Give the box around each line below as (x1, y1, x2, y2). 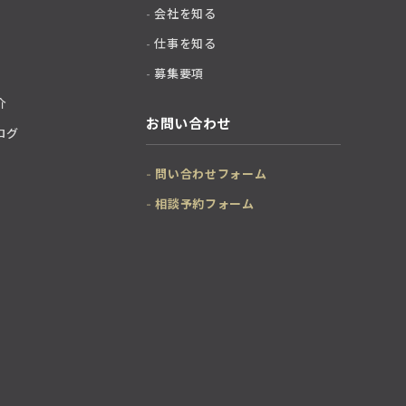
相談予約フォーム (155, 195, 255, 213)
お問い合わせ (146, 113, 231, 133)
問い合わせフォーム (155, 165, 267, 183)
